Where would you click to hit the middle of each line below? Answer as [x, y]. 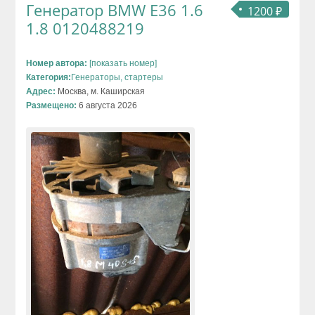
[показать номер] [122, 64]
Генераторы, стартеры [117, 78]
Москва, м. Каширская [101, 92]
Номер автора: [57, 64]
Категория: [49, 78]
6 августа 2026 [107, 106]
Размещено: [52, 106]
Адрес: [41, 92]
